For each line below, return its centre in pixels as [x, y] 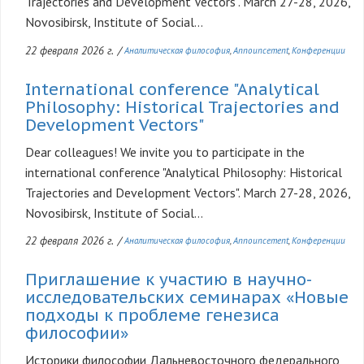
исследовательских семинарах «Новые [187, 297]
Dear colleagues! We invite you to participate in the [165, 152]
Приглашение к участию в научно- [169, 279]
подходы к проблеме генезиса [152, 315]
